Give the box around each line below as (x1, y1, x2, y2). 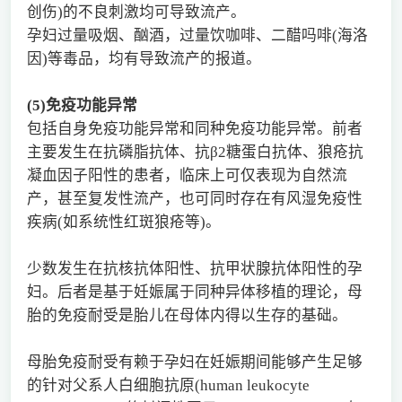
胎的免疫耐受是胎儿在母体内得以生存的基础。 (26, 306, 347, 324)
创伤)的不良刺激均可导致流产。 (26, 3, 246, 21)
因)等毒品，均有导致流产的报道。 (26, 49, 261, 67)
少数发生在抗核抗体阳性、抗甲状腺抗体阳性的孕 (26, 259, 363, 277)
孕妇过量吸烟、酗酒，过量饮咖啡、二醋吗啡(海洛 (26, 26, 368, 44)
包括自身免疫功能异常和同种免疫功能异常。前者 (26, 119, 363, 137)
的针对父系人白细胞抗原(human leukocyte (26, 376, 310, 394)
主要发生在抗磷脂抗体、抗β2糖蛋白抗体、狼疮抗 (26, 143, 363, 161)
